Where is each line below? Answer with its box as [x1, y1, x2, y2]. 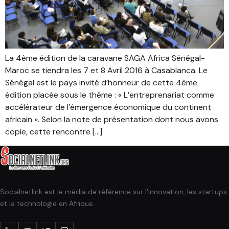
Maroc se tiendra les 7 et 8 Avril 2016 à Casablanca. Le [5, 65, 208, 76]
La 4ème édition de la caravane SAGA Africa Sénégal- [5, 53, 205, 64]
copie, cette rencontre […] [5, 126, 102, 138]
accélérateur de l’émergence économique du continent [5, 102, 211, 113]
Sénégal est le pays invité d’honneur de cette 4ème [5, 77, 197, 88]
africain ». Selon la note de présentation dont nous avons [5, 114, 218, 125]
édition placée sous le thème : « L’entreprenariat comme [5, 89, 214, 101]
